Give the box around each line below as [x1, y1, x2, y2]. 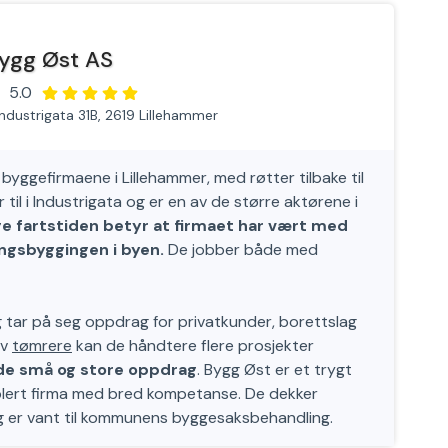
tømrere [12, 335, 72, 356]
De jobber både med [164, 239, 318, 260]
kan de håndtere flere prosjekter [72, 335, 314, 356]
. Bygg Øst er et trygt [197, 359, 352, 380]
